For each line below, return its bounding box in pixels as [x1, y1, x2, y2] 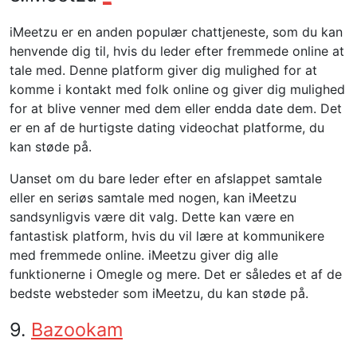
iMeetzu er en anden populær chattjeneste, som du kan [10, 24, 343, 40]
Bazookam [31, 318, 123, 341]
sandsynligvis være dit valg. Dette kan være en [10, 209, 294, 225]
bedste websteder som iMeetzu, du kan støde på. [10, 285, 308, 301]
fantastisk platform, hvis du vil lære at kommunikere [10, 228, 324, 244]
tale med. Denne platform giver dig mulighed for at [10, 62, 317, 78]
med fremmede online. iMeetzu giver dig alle [10, 247, 278, 263]
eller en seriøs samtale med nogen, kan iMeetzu [10, 190, 296, 206]
